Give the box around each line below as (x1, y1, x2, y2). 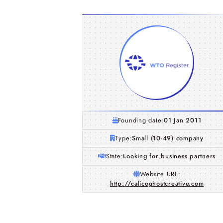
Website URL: (139, 169, 181, 179)
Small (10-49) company (132, 133, 204, 143)
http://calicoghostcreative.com (110, 179, 204, 188)
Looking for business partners (123, 151, 216, 161)
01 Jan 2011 (164, 115, 202, 125)
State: (106, 151, 123, 161)
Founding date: (117, 115, 164, 125)
